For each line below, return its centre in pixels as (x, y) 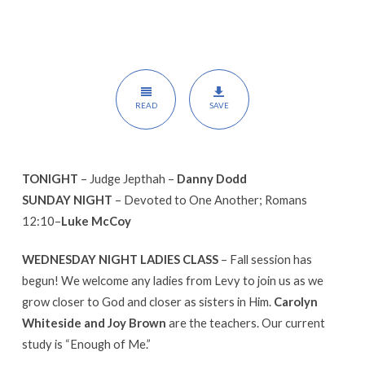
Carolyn (295, 301)
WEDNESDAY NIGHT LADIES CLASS (120, 259)
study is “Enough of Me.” (86, 343)
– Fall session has (265, 259)
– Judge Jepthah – (127, 178)
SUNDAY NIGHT (67, 199)
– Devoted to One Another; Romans (209, 199)
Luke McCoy (96, 220)
